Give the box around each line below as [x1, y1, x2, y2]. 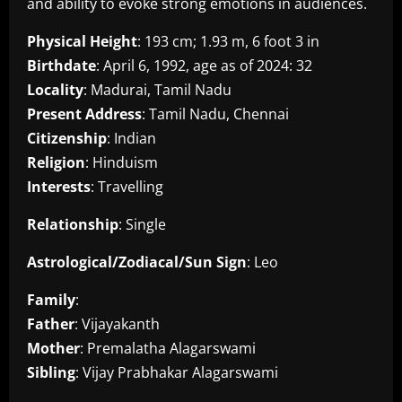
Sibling [27, 363, 75, 383]
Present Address [27, 104, 142, 125]
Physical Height [27, 31, 137, 52]
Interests [27, 177, 91, 197]
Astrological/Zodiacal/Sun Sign [27, 252, 247, 273]
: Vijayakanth [74, 314, 160, 335]
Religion [27, 153, 85, 173]
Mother [27, 338, 80, 359]
